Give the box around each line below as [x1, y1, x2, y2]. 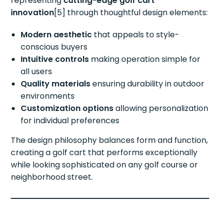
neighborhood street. [11, 171, 93, 183]
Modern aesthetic [21, 29, 92, 41]
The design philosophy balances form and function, [11, 135, 208, 146]
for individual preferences [21, 115, 120, 127]
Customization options [21, 103, 114, 114]
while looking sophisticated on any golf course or [11, 159, 198, 171]
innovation [11, 7, 55, 19]
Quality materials [21, 78, 91, 90]
